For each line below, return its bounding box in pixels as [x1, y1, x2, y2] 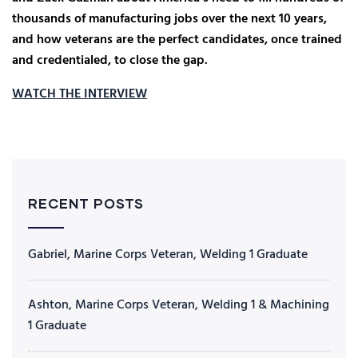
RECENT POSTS [28, 195, 144, 212]
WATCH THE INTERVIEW [12, 84, 147, 105]
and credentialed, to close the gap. [12, 50, 208, 71]
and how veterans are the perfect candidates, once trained [12, 30, 342, 50]
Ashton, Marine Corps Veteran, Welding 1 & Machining [28, 295, 329, 316]
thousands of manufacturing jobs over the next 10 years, [12, 9, 327, 30]
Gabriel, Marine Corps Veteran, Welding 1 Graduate [28, 245, 308, 265]
